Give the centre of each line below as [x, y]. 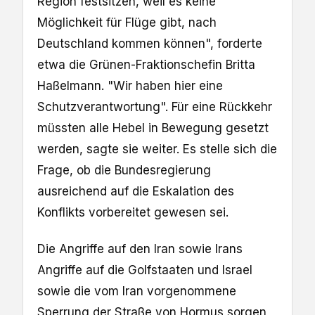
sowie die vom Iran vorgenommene [137, 291]
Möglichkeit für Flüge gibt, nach [127, 22]
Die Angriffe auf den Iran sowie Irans [140, 249]
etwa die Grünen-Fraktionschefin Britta [146, 64]
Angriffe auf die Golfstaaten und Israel [145, 270]
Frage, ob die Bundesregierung [124, 170]
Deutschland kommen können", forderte [150, 43]
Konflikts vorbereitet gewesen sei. [133, 212]
